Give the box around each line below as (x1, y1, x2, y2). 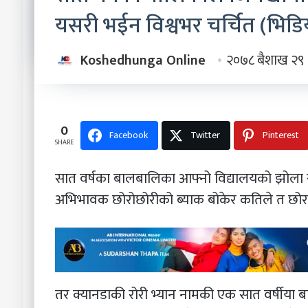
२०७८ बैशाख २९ (225, 49, 304, 73)
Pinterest (262, 126, 299, 143)
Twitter (190, 126, 220, 143)
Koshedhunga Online (80, 49, 206, 73)
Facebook (109, 126, 148, 143)
